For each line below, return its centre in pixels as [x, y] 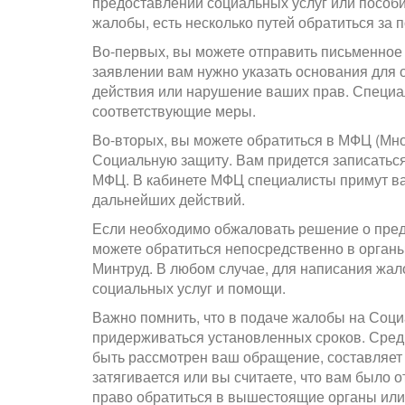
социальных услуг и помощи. [189, 287]
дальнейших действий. [169, 199]
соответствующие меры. [174, 110]
